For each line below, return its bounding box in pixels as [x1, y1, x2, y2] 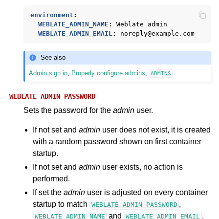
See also [41, 54, 66, 62]
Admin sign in [29, 69, 68, 77]
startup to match [33, 200, 90, 209]
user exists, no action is [100, 163, 183, 172]
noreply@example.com [120, 29, 195, 37]
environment [30, 11, 73, 19]
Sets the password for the [23, 106, 113, 115]
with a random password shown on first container [33, 137, 202, 146]
